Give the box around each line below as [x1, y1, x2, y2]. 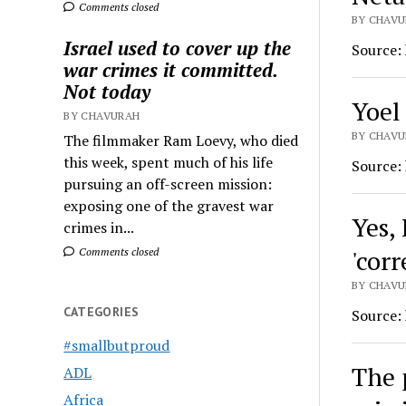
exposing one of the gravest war [63, 196, 275, 217]
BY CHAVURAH [63, 109, 140, 123]
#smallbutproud [63, 335, 170, 356]
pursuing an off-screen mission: [63, 174, 273, 195]
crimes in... [63, 217, 135, 238]
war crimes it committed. [63, 57, 278, 83]
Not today [63, 79, 151, 105]
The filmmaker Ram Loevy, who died [63, 130, 299, 151]
